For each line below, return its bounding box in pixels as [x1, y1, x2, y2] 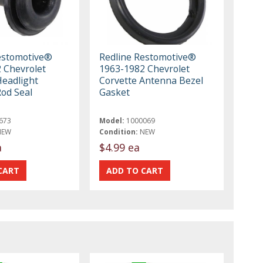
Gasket [99, 85, 130, 99]
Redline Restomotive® [99, 50, 197, 63]
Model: [99, 115, 125, 126]
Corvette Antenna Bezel [99, 73, 204, 87]
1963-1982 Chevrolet [99, 62, 190, 75]
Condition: [99, 126, 139, 137]
